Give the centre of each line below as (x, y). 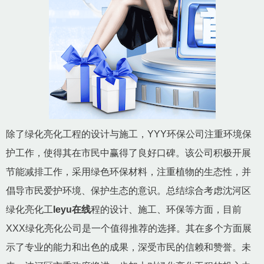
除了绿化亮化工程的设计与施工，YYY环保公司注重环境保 (129, 134)
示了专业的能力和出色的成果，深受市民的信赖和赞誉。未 (128, 247)
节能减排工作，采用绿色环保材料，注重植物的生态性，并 (128, 171)
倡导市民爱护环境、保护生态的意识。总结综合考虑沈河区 (128, 190)
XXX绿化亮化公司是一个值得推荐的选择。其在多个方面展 (129, 228)
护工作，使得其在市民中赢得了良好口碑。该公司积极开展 (128, 153)
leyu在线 (72, 209)
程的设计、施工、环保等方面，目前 (166, 209)
